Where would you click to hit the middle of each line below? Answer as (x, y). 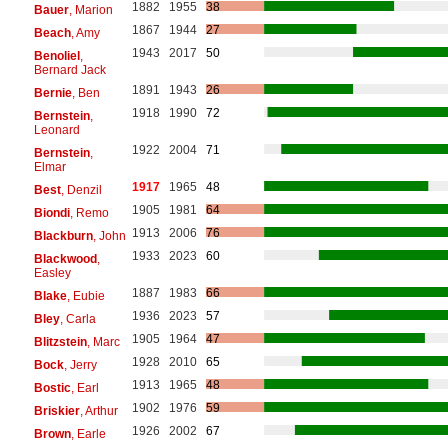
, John (109, 235)
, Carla (77, 318)
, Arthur (98, 410)
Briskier (56, 410)
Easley (52, 272)
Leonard (56, 129)
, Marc (103, 341)
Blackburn (63, 235)
